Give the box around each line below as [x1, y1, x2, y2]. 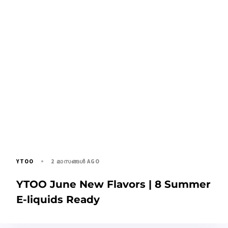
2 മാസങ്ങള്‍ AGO [51, 157, 100, 165]
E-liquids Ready [16, 193, 100, 206]
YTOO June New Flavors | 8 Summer [16, 178, 211, 190]
